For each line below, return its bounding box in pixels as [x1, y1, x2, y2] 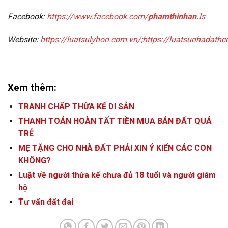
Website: [8, 35, 40, 45]
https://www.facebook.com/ [47, 11, 148, 21]
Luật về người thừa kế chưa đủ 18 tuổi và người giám [18, 169, 216, 180]
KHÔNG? [18, 155, 51, 165]
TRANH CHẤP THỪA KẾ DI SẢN [18, 101, 134, 111]
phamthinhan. [148, 11, 199, 21]
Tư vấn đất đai [18, 196, 73, 207]
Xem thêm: [8, 81, 56, 93]
